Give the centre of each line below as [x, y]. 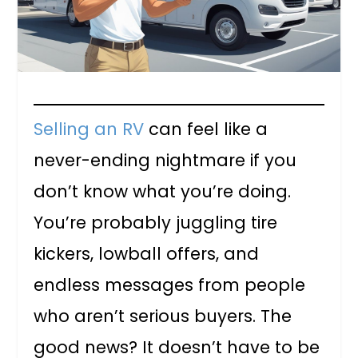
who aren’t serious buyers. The [163, 316]
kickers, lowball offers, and [147, 254]
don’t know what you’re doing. [163, 192]
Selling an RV [89, 129]
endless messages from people [170, 285]
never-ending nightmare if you [165, 161]
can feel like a [206, 129]
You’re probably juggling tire [156, 223]
